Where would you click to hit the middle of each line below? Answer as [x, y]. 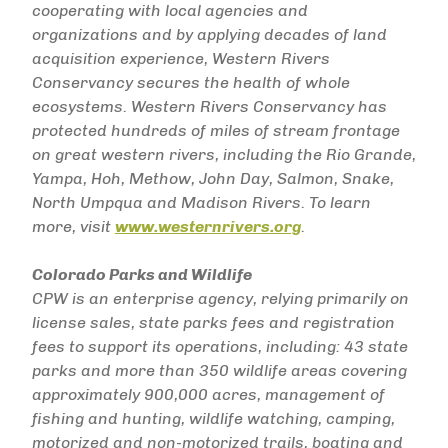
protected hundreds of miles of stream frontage [216, 130]
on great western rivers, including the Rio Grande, [224, 154]
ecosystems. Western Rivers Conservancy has [209, 106]
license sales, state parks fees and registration [213, 322]
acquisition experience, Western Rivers [181, 58]
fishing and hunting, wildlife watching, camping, [213, 418]
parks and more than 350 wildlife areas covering [219, 370]
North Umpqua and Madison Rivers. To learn [201, 202]
